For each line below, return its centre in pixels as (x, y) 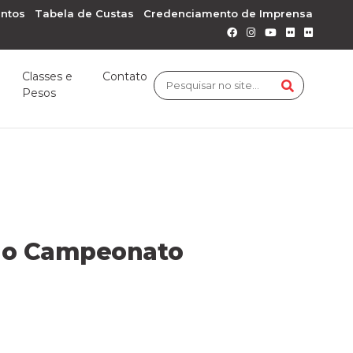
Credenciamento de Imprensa (228, 13)
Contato (125, 76)
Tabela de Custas (84, 13)
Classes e (48, 76)
